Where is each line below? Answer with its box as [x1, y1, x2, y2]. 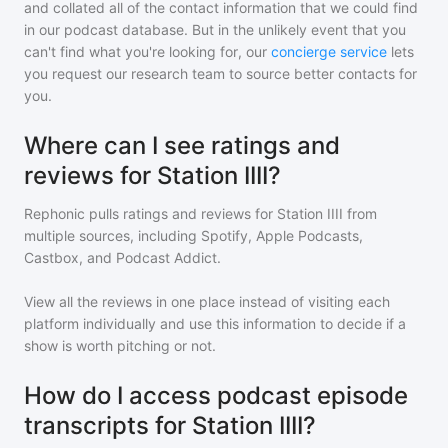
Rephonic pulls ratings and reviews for [24, 205, 277, 222]
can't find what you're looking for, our [24, 43, 267, 60]
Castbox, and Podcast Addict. [24, 249, 221, 266]
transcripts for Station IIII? [24, 411, 316, 440]
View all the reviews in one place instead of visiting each [24, 293, 390, 310]
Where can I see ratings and [24, 131, 340, 160]
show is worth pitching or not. [24, 337, 216, 354]
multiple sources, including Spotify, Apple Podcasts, [24, 227, 363, 244]
